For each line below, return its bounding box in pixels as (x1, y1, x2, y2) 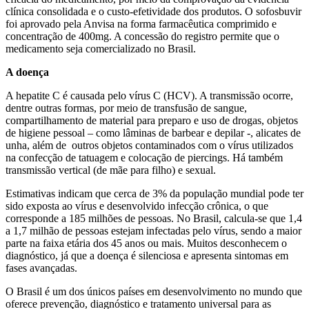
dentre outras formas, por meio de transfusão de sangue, (6, 101, 247, 114)
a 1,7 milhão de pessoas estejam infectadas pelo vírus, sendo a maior (6, 224, 301, 237)
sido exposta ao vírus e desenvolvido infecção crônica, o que (6, 199, 268, 212)
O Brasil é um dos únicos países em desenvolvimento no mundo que (6, 285, 302, 297)
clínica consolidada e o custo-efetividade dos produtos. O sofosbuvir (6, 5, 301, 17)
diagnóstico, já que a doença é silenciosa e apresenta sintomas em (6, 249, 288, 261)
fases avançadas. (6, 261, 77, 274)
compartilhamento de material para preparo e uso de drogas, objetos (6, 114, 298, 126)
